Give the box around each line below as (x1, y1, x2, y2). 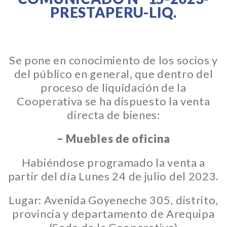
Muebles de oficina (66, 132, 170, 145)
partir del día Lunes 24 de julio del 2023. (8, 169, 219, 183)
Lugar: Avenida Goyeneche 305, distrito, (8, 193, 219, 207)
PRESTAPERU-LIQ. (50, 4, 177, 21)
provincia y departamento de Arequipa (12, 207, 215, 220)
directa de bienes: (67, 108, 160, 122)
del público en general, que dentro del (14, 67, 213, 81)
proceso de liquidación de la (41, 81, 186, 94)
